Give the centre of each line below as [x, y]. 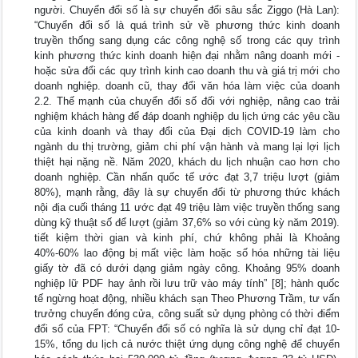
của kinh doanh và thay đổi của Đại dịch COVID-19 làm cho [187, 131]
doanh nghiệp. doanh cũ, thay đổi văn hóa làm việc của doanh [187, 86]
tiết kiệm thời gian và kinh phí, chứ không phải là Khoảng [187, 238]
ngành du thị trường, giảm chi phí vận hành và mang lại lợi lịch [187, 147]
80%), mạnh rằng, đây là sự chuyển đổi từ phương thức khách [187, 192]
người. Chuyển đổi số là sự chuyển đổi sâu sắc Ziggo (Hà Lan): [187, 10]
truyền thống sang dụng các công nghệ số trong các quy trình [187, 40]
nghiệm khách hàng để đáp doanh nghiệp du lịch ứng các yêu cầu [187, 116]
